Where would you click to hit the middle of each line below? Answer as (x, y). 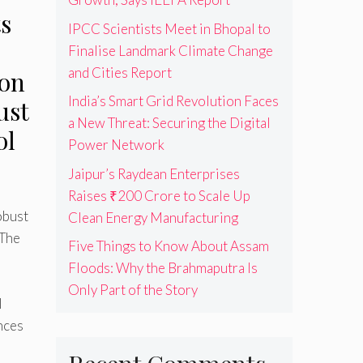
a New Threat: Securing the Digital (169, 123)
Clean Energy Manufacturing (153, 217)
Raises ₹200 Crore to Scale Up (159, 195)
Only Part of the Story (132, 290)
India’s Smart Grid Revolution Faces (173, 101)
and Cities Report (120, 72)
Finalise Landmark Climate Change (170, 50)
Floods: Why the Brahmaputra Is (162, 268)
